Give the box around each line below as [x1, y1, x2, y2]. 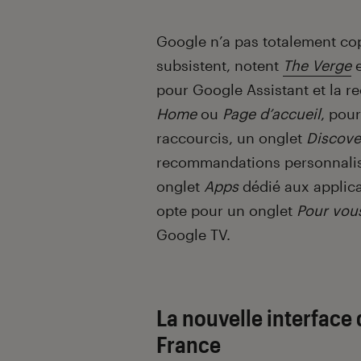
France [156, 331, 221, 358]
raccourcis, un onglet [156, 129, 306, 147]
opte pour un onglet [156, 201, 297, 220]
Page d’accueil [222, 105, 321, 123]
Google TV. [156, 226, 230, 244]
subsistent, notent [156, 56, 283, 75]
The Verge [283, 56, 351, 75]
